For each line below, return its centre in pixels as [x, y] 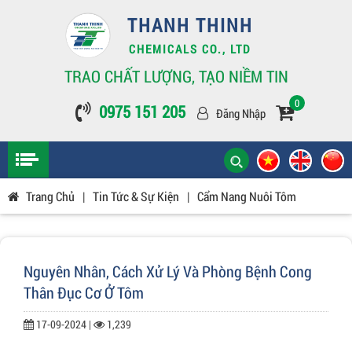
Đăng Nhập [240, 113]
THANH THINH [190, 25]
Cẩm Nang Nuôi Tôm [247, 196]
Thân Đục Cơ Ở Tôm [84, 292]
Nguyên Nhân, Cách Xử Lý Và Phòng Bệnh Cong [168, 271]
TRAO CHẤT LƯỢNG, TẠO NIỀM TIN [176, 76]
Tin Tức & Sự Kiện [136, 196]
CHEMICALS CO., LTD [190, 49]
